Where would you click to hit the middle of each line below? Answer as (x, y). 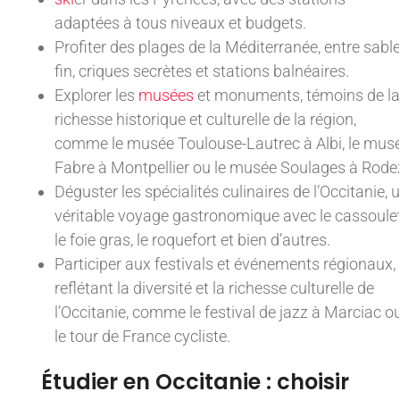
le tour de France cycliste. (142, 337)
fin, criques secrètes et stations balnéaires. (202, 71)
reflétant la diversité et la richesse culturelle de (214, 288)
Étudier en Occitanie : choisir (195, 382)
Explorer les (96, 96)
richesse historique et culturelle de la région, (205, 120)
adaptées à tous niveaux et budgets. (180, 23)
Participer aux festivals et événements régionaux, (225, 264)
